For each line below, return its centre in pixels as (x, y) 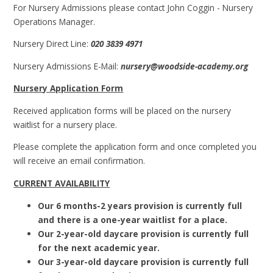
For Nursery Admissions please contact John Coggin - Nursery (133, 7)
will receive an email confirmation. (80, 161)
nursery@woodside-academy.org (185, 66)
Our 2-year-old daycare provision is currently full (144, 233)
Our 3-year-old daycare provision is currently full (144, 261)
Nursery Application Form (69, 88)
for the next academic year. (99, 247)
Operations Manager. (55, 21)
